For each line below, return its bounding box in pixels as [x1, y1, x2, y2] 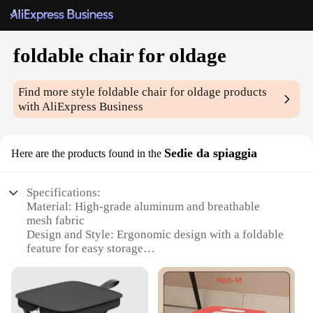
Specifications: [27, 186, 101, 200]
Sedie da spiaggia [164, 146, 257, 161]
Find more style [18, 85, 99, 99]
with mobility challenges [27, 298, 150, 312]
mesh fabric [27, 214, 85, 228]
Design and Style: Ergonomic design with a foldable [27, 228, 284, 242]
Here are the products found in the [11, 147, 161, 160]
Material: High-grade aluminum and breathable [27, 200, 261, 214]
